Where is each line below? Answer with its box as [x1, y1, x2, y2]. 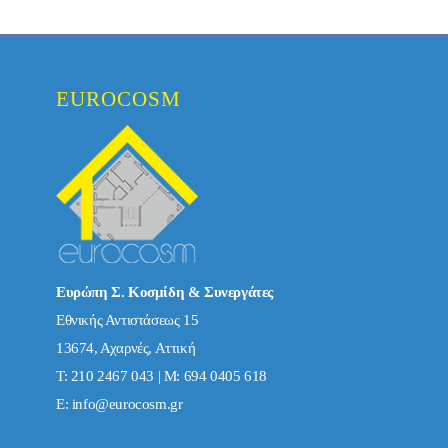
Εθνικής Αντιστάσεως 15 [56, 311, 199, 328]
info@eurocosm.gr [71, 395, 183, 412]
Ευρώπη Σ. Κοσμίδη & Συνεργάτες [56, 283, 273, 300]
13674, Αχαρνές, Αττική [56, 339, 196, 356]
